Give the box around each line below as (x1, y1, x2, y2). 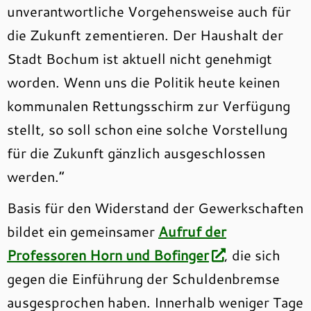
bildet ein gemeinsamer (7, 221, 158, 241)
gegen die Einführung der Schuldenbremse (7, 269, 280, 288)
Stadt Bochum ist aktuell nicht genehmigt (7, 49, 272, 68)
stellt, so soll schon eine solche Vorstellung (7, 119, 287, 139)
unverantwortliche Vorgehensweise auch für (7, 1, 291, 21)
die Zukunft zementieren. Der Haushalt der (7, 25, 283, 44)
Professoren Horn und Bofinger (7, 245, 209, 264)
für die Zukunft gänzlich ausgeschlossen (7, 143, 265, 162)
